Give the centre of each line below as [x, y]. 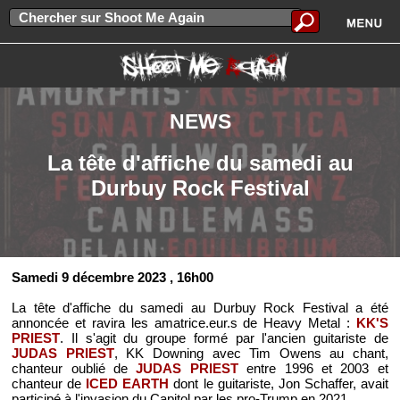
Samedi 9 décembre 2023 [89, 277]
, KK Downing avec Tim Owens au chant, [251, 353]
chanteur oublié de [74, 368]
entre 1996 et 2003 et [313, 368]
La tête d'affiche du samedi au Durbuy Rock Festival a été [200, 307]
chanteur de [49, 383]
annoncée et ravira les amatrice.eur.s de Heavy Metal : [184, 322]
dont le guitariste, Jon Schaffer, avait [279, 383]
